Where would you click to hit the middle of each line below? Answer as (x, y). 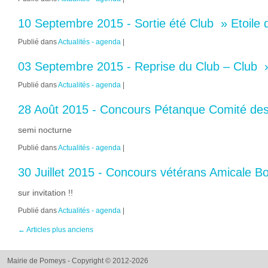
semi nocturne (45, 130)
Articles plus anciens (59, 230)
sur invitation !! (45, 193)
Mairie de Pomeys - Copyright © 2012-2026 (78, 261)
